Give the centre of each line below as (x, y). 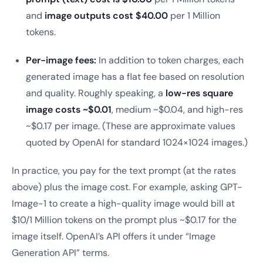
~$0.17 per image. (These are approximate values (131, 126)
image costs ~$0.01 (69, 109)
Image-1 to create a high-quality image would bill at (123, 203)
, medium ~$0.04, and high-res (177, 109)
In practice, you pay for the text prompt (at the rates (124, 171)
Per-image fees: (61, 60)
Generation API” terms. (60, 253)
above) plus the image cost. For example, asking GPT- (127, 187)
